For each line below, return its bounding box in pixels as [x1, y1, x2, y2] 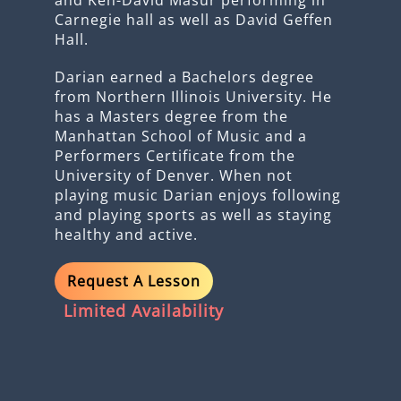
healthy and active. [54, 224, 198, 244]
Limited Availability [63, 299, 224, 321]
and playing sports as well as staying [54, 204, 332, 225]
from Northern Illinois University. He [54, 86, 332, 107]
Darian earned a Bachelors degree [54, 66, 314, 87]
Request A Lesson [66, 270, 200, 291]
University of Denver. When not [54, 165, 293, 185]
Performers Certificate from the [54, 145, 295, 166]
